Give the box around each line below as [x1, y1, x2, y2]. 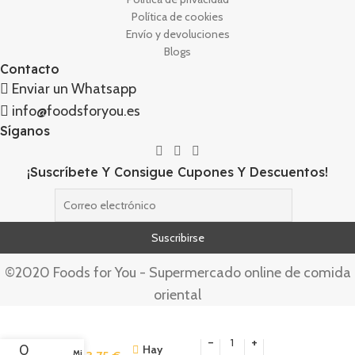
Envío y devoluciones [125, 27, 230, 42]
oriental [154, 285, 201, 303]
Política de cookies [132, 10, 223, 25]
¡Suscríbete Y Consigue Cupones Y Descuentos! [27, 163, 328, 180]
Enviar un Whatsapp [12, 80, 136, 98]
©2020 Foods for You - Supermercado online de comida [4, 263, 351, 281]
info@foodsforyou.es [12, 102, 140, 120]
